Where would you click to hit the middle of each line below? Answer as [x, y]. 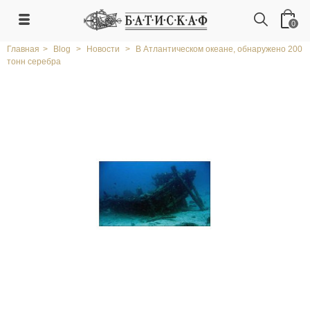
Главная [23, 49]
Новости [103, 49]
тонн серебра [34, 62]
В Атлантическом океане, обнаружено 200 [219, 49]
